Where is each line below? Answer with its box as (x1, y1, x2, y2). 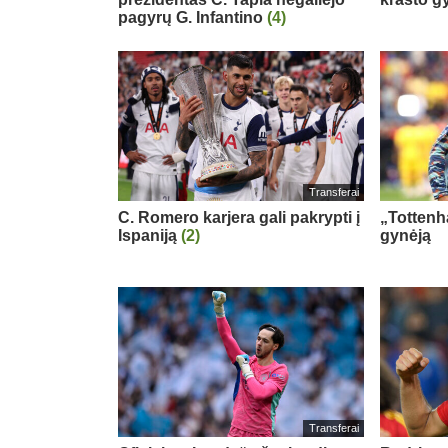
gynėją (380, 226, 432, 244)
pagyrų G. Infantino (118, 8, 267, 26)
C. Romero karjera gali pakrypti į (118, 208, 360, 226)
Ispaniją (118, 226, 181, 244)
